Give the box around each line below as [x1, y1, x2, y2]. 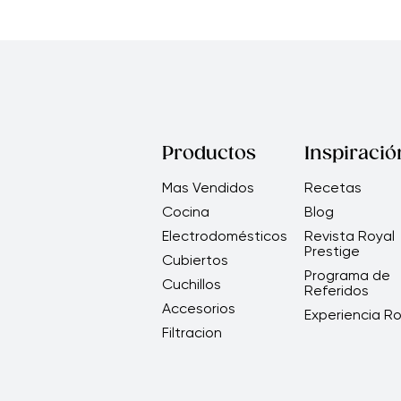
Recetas [303, 179, 362, 197]
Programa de [303, 267, 390, 285]
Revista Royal [303, 227, 395, 245]
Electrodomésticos [161, 227, 287, 245]
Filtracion [161, 324, 222, 342]
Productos [161, 143, 256, 166]
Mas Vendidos [161, 179, 254, 197]
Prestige [303, 243, 360, 260]
